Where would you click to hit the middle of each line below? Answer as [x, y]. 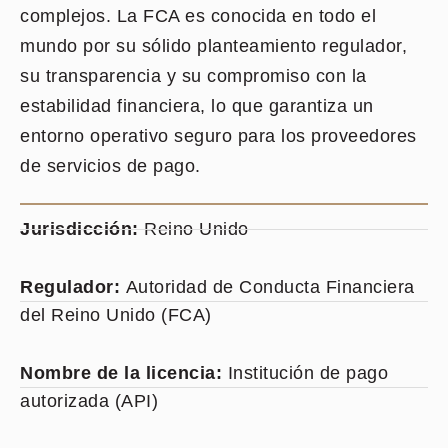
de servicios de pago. [110, 166]
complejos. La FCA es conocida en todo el [198, 16]
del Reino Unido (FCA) [116, 315]
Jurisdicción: [82, 229]
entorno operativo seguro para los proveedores [218, 136]
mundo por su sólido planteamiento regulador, [213, 46]
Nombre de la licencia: [124, 373]
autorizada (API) [89, 401]
